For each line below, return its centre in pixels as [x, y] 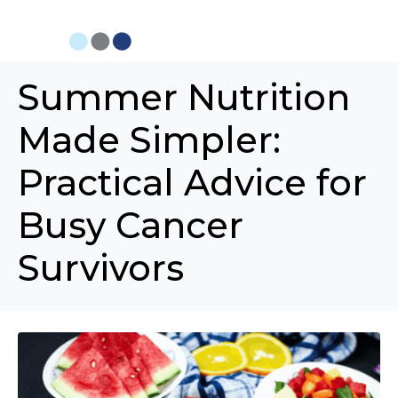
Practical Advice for [192, 183]
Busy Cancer [131, 225]
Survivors [101, 268]
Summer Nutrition [184, 97]
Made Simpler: [149, 140]
